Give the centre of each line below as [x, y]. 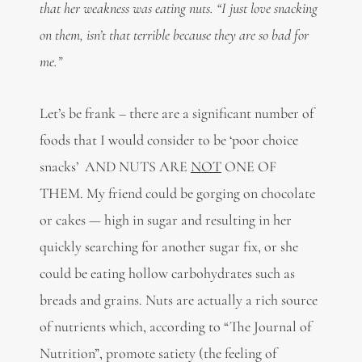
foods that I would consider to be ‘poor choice [168, 140]
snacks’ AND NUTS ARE [115, 167]
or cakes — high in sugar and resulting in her [165, 220]
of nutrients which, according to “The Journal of [175, 327]
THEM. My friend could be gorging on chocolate [177, 194]
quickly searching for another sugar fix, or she [168, 247]
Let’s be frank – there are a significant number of [176, 114]
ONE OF [248, 167]
